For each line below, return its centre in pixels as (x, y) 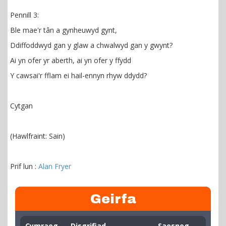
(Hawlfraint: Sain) (38, 136)
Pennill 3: (24, 15)
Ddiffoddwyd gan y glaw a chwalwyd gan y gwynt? (91, 45)
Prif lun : (24, 166)
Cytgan (21, 105)
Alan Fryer (55, 166)
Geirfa (113, 199)
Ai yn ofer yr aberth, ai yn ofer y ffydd (71, 60)
